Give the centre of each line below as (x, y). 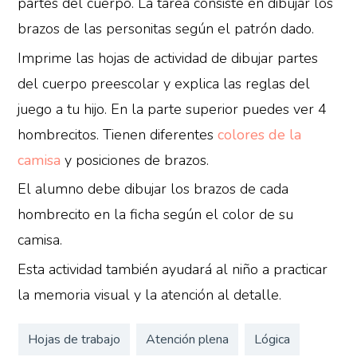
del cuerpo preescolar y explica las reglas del (164, 83)
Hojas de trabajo (74, 340)
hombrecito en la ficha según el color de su (156, 215)
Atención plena (187, 340)
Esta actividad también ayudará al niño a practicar (173, 269)
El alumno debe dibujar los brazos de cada (153, 189)
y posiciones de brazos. (135, 160)
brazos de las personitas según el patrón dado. (166, 29)
